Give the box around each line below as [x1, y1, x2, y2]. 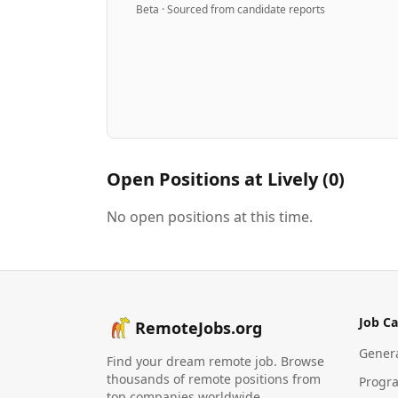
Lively [267, 167, 318, 191]
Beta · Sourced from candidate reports [136, 2, 325, 17]
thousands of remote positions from [107, 370, 321, 387]
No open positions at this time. [107, 207, 313, 227]
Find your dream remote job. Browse [107, 353, 324, 370]
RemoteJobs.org [135, 317, 262, 338]
